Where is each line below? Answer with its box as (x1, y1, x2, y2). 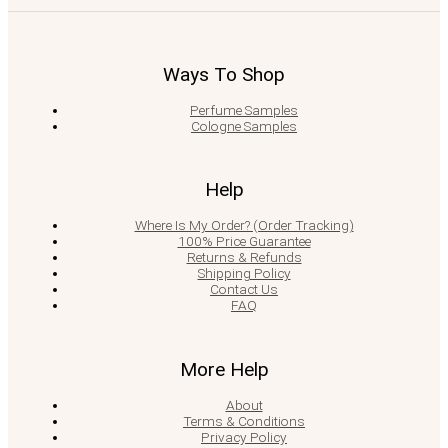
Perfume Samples (190, 101, 298, 118)
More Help (179, 357, 269, 381)
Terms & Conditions (183, 412, 305, 429)
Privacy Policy (201, 428, 287, 445)
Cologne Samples (191, 117, 297, 134)
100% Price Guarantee (177, 233, 311, 249)
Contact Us (210, 281, 278, 297)
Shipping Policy (197, 265, 291, 281)
